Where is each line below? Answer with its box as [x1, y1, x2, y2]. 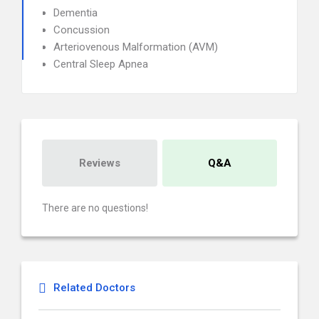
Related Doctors [53, 281, 135, 294]
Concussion [53, 23, 110, 36]
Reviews [78, 157, 120, 169]
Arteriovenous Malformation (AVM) [53, 41, 218, 53]
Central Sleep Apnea [53, 58, 148, 70]
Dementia [53, 6, 98, 19]
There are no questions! [42, 202, 148, 214]
